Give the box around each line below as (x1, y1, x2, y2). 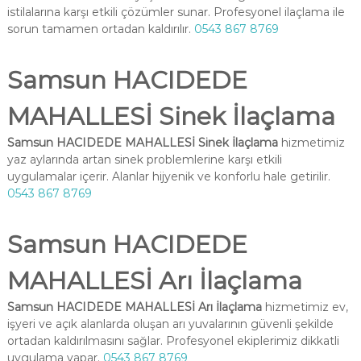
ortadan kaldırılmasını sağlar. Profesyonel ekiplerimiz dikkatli (6, 334, 339, 348)
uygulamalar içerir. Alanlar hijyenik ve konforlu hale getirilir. (6, 169, 330, 184)
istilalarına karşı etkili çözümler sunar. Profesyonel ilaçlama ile (6, 5, 345, 19)
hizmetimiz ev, (261, 300, 348, 314)
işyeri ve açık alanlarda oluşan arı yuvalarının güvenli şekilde (6, 317, 334, 331)
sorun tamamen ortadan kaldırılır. (6, 22, 194, 36)
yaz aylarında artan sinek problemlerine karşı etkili (6, 152, 282, 167)
